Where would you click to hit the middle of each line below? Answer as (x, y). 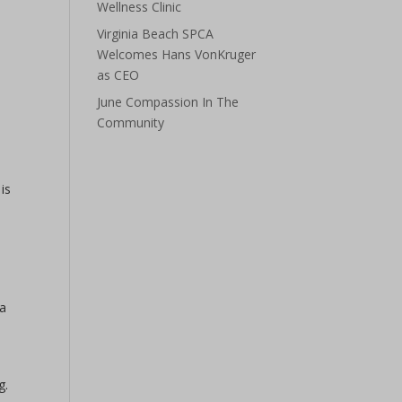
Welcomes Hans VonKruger (177, 54)
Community (131, 122)
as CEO (118, 75)
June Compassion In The (168, 102)
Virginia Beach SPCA (156, 34)
